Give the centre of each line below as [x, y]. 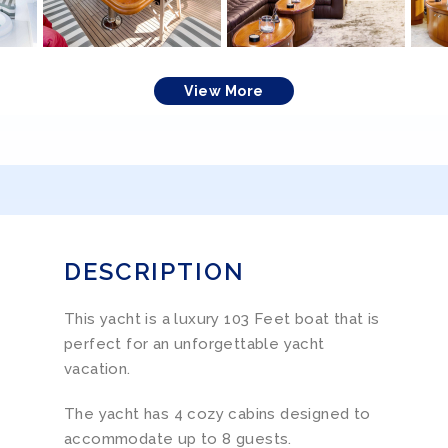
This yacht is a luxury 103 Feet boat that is [221, 319]
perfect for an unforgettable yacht [194, 344]
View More [224, 91]
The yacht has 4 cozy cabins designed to [217, 414]
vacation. [97, 369]
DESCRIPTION [154, 272]
